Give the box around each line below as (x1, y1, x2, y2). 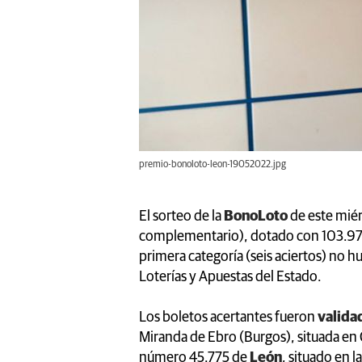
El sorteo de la (139, 208, 224, 224)
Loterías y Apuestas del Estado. (139, 269, 322, 284)
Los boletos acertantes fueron (139, 309, 315, 325)
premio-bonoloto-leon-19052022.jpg (139, 159, 286, 170)
